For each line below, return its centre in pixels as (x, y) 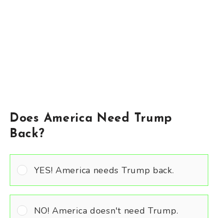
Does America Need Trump (91, 119)
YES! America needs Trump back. (104, 170)
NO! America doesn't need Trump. (106, 210)
